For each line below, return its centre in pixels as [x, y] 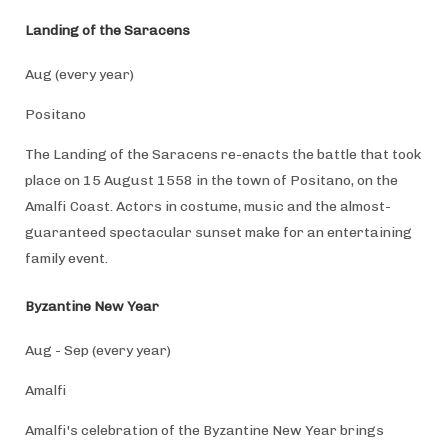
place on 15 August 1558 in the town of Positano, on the [211, 180]
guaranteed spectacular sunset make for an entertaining [218, 232]
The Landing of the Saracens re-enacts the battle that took [222, 154]
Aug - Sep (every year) [97, 350]
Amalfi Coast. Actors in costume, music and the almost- [207, 206]
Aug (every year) [79, 74]
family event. [67, 258]
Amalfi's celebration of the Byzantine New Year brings [204, 430]
